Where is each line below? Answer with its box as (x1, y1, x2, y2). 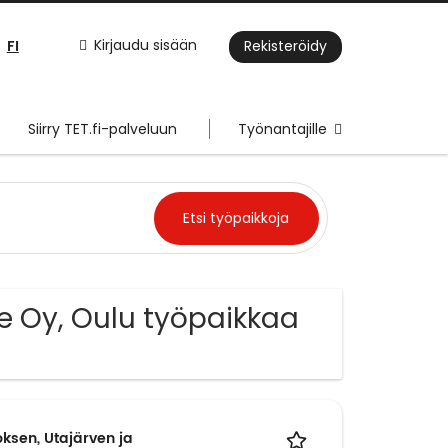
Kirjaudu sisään (94, 35, 197, 56)
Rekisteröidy (244, 36, 327, 57)
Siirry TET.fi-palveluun (28, 119, 177, 140)
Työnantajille (238, 119, 327, 140)
